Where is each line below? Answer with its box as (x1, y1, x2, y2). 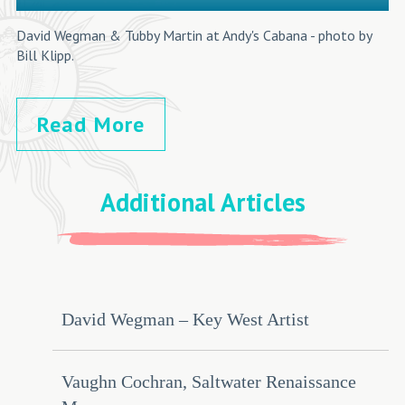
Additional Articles (99, 185, 306, 220)
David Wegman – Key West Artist (61, 309, 309, 330)
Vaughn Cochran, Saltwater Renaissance (61, 372, 356, 392)
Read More (36, 110, 146, 139)
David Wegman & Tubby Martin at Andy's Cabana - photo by (15, 26, 372, 45)
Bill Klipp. (15, 46, 74, 65)
